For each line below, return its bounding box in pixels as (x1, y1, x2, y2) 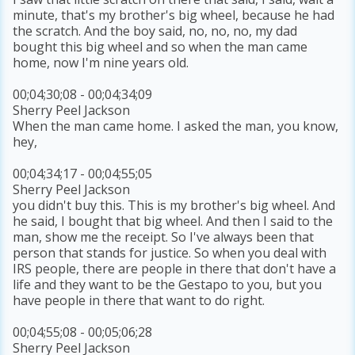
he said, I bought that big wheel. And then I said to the (13, 212, 334, 231)
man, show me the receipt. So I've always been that (13, 228, 315, 246)
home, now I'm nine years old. (13, 54, 189, 72)
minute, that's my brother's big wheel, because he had (13, 6, 335, 25)
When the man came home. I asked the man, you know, (13, 117, 339, 136)
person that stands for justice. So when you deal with (13, 244, 327, 262)
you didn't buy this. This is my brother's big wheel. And (13, 197, 336, 215)
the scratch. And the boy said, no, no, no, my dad (13, 22, 298, 40)
